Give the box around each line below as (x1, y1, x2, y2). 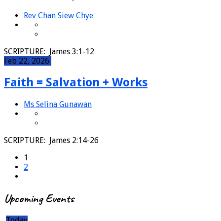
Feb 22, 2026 (4, 56, 51, 66)
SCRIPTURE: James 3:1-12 (4, 46, 98, 56)
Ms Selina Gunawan (24, 100, 92, 110)
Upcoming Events (4, 191, 74, 206)
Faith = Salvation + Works (4, 75, 147, 90)
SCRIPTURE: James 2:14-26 (4, 136, 103, 146)
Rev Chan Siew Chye (24, 10, 93, 20)
